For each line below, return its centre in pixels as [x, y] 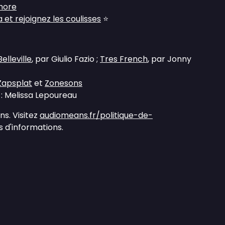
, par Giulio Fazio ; [66, 59]
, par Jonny [170, 59]
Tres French [124, 59]
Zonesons [64, 83]
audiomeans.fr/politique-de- [96, 115]
